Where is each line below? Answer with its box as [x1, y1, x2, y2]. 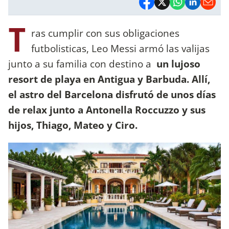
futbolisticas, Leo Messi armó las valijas [31, 41, 210, 55]
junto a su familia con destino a [8, 56, 154, 71]
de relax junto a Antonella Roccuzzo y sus [8, 102, 205, 117]
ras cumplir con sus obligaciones [31, 26, 179, 40]
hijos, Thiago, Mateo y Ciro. [8, 118, 140, 132]
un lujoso [154, 56, 200, 71]
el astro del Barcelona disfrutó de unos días [8, 87, 216, 101]
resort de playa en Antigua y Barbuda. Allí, [8, 72, 210, 86]
